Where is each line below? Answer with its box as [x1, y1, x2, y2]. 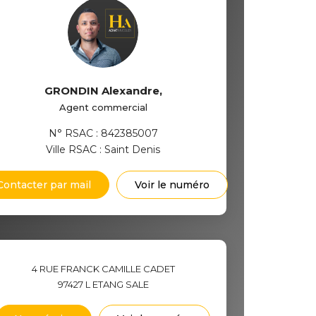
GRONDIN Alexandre [44, 84, 159, 97]
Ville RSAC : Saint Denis [46, 143, 161, 156]
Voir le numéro [135, 178, 210, 191]
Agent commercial [59, 102, 147, 113]
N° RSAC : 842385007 [48, 127, 158, 140]
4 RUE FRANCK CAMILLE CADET [31, 263, 175, 274]
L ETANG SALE [85, 279, 149, 290]
